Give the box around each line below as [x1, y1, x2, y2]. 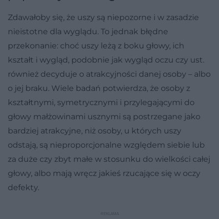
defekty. [8, 182, 39, 192]
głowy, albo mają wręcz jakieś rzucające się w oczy [8, 168, 200, 178]
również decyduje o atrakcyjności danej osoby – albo [8, 69, 211, 79]
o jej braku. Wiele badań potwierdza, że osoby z [8, 83, 190, 93]
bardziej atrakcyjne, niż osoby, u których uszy [8, 126, 181, 135]
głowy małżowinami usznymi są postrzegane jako [8, 111, 200, 121]
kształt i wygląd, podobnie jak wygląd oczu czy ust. [8, 55, 204, 65]
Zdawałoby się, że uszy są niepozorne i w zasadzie [8, 12, 199, 22]
